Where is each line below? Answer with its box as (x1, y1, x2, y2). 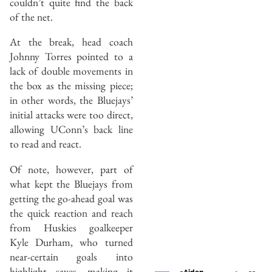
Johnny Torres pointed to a (10, 49, 133, 64)
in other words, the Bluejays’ (10, 93, 133, 107)
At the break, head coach (10, 35, 133, 49)
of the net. (10, 9, 53, 24)
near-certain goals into (10, 249, 133, 263)
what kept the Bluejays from (10, 176, 133, 191)
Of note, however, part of (10, 161, 133, 176)
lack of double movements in (10, 64, 133, 78)
